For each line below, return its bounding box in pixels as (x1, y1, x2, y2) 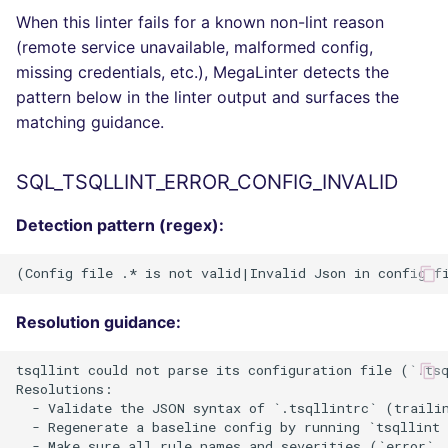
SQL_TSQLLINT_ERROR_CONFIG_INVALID (16, 169, 398, 194)
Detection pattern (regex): (16, 214, 224, 235)
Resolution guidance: (16, 311, 181, 332)
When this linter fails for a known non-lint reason (16, 11, 384, 32)
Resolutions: (16, 380, 113, 399)
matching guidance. (16, 111, 164, 132)
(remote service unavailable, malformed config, (16, 36, 373, 57)
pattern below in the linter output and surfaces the (16, 86, 399, 107)
